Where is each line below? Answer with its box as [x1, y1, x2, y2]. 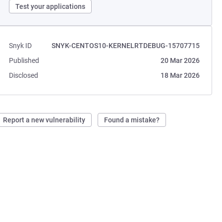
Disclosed [9, 71, 39, 79]
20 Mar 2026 [160, 56, 200, 64]
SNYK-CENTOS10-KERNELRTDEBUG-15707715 [51, 42, 200, 50]
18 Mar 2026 [160, 71, 200, 79]
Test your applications [15, 2, 86, 10]
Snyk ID [9, 42, 32, 50]
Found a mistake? [104, 116, 160, 124]
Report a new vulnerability [3, 116, 86, 124]
